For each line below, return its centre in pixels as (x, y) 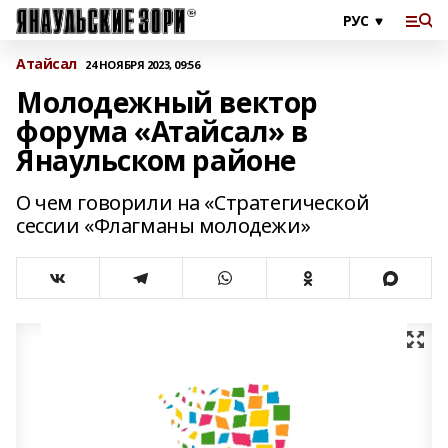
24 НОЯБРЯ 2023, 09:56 (142, 64)
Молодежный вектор (167, 102)
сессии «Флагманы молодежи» (163, 225)
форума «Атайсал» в (162, 131)
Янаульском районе (156, 160)
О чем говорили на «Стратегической (193, 202)
